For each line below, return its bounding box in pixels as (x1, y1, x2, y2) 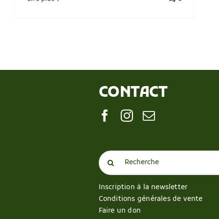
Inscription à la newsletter (98, 182, 188, 192)
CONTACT (98, 84, 168, 103)
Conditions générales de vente (98, 194, 203, 204)
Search (98, 151, 121, 160)
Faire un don (98, 206, 141, 216)
